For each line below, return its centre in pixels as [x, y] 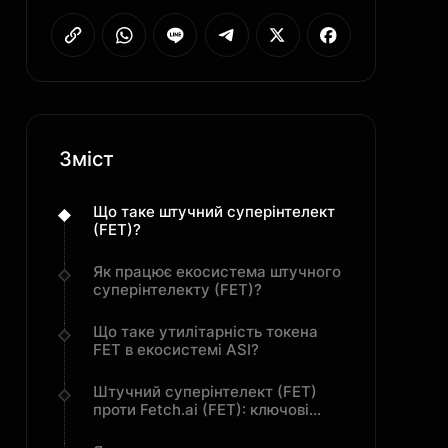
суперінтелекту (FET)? [177, 289]
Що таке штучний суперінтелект [214, 211]
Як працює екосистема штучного [217, 271]
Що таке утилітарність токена [205, 331]
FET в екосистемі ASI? [176, 349]
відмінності [135, 427]
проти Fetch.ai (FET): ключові [201, 409]
